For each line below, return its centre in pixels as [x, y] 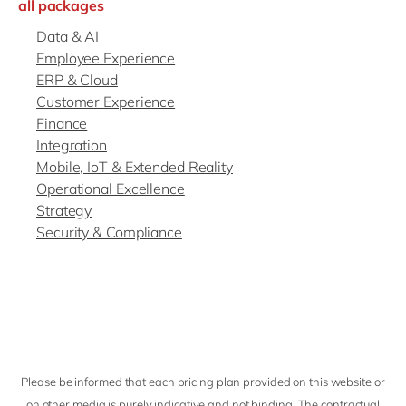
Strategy [64, 211]
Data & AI [68, 37]
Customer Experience [106, 102]
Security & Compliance [109, 232]
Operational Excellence [111, 189]
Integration [72, 145]
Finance [62, 124]
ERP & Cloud [77, 80]
